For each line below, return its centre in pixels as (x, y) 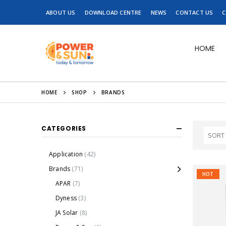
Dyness (66, 198)
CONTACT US (194, 12)
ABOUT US (61, 12)
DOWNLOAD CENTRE (113, 12)
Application (66, 154)
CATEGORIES (64, 128)
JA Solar (67, 212)
